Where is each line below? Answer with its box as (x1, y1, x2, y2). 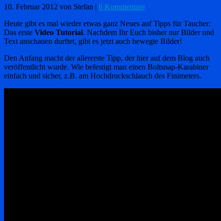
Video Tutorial (35, 28, 83, 37)
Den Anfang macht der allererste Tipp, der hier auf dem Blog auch (4, 53, 210, 62)
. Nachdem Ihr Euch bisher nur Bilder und (83, 28, 214, 37)
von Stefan (60, 2, 93, 11)
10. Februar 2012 (4, 2, 58, 11)
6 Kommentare (99, 2, 145, 11)
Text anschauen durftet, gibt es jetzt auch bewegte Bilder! (4, 37, 182, 45)
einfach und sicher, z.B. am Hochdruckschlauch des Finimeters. (4, 71, 201, 80)
